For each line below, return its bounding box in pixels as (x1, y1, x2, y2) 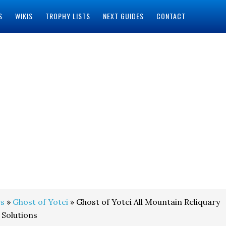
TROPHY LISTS (45, 11, 90, 21)
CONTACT (156, 11, 186, 21)
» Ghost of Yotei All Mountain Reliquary (68, 197, 220, 207)
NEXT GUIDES (102, 11, 144, 21)
